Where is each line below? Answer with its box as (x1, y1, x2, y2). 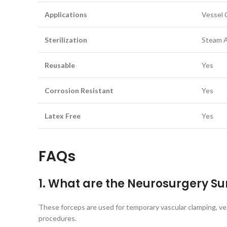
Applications (45, 10, 87, 19)
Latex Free (45, 111, 81, 120)
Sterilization (45, 35, 87, 44)
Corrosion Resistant (45, 86, 113, 95)
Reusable (45, 61, 75, 69)
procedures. (39, 214, 77, 222)
